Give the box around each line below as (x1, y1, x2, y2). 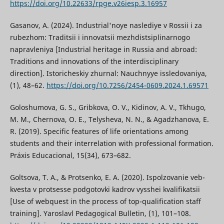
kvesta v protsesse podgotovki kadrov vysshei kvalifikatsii (9, 184, 200, 194)
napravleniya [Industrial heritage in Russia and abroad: (9, 44, 197, 54)
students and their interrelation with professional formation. (9, 138, 213, 148)
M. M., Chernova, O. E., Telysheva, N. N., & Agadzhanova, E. (9, 114, 209, 124)
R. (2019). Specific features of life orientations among (9, 126, 188, 136)
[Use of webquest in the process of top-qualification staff (9, 196, 201, 206)
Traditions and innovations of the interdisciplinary (9, 56, 178, 66)
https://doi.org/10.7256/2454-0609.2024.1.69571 (46, 80, 208, 90)
